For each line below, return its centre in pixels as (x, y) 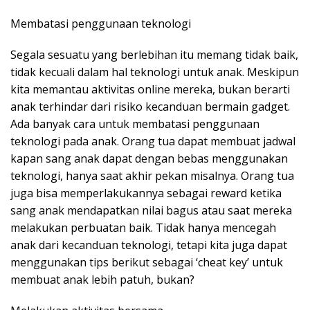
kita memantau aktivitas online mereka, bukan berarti (150, 90)
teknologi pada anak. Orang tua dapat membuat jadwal (153, 142)
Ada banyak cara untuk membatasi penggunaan (135, 124)
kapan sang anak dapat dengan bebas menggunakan (149, 159)
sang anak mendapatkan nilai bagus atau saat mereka (151, 211)
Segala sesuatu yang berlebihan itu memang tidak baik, (154, 55)
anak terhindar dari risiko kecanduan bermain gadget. (150, 107)
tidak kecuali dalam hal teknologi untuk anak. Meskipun (155, 72)
